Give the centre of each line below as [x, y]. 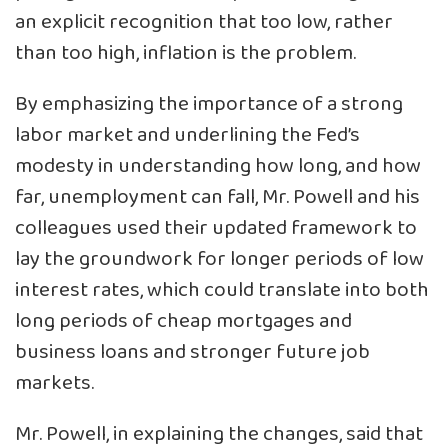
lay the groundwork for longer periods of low [219, 259]
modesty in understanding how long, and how [218, 166]
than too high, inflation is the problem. [185, 53]
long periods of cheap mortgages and [183, 321]
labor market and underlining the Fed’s [187, 135]
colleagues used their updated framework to [216, 228]
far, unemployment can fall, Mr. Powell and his [217, 197]
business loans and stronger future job [192, 352]
